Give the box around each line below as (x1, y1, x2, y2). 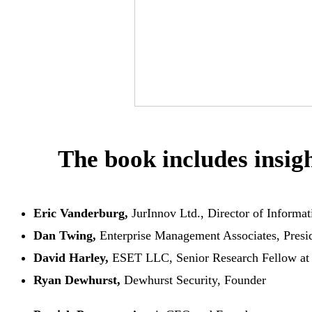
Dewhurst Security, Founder (124, 273, 266, 288)
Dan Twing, (33, 228, 96, 243)
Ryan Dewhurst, (33, 273, 124, 288)
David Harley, (33, 251, 109, 265)
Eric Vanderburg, (33, 206, 128, 221)
